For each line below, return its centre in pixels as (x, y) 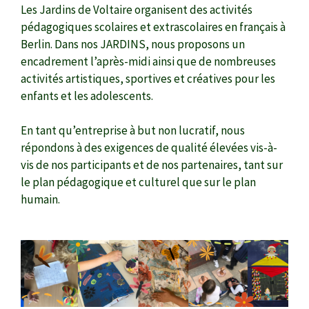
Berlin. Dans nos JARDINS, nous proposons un (133, 44)
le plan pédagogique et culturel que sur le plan (138, 182)
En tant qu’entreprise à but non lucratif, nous (133, 131)
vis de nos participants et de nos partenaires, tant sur (152, 165)
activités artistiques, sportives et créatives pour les (148, 79)
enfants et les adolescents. (87, 96)
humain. (40, 200)
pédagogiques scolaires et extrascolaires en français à (153, 27)
